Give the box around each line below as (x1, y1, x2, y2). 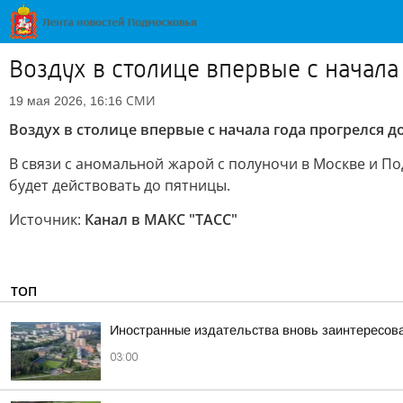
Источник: (9, 210, 85, 229)
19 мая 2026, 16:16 (9, 94, 122, 108)
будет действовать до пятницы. (9, 175, 230, 195)
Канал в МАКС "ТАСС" (85, 210, 237, 229)
